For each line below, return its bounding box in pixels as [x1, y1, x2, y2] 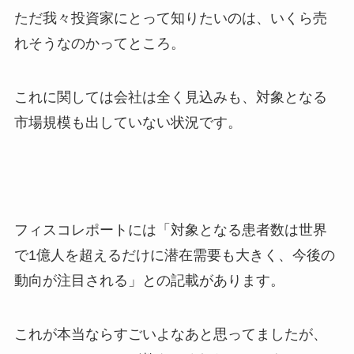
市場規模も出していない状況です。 [13, 115, 242, 131]
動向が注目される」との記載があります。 [13, 272, 284, 288]
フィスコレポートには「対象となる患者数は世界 [13, 221, 327, 238]
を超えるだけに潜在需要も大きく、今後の [64, 247, 335, 263]
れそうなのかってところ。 [13, 36, 185, 52]
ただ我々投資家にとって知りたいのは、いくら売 [13, 10, 327, 27]
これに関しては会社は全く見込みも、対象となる [13, 89, 327, 106]
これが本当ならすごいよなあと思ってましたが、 [13, 326, 327, 342]
